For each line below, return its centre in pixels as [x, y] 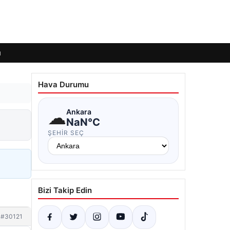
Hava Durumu [63, 84]
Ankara [79, 111]
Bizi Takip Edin [65, 190]
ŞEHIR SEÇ [66, 133]
